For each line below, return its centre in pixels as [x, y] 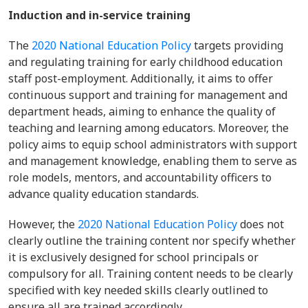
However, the [43, 224]
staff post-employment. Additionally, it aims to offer [141, 78]
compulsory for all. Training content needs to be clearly [151, 274]
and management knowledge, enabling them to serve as [153, 161]
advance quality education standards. [105, 194]
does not [261, 224]
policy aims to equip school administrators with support [153, 144]
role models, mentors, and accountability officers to [140, 177]
